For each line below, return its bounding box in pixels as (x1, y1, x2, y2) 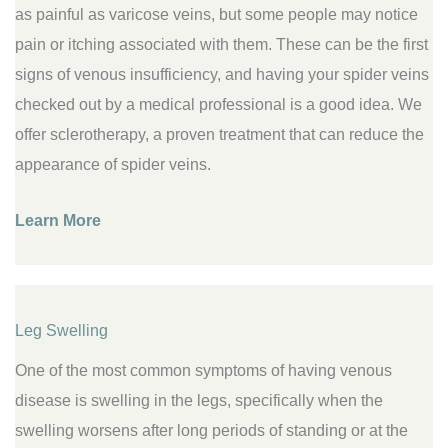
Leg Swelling (15, 320, 108, 339)
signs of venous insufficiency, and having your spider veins (15, 64, 429, 83)
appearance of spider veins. (15, 154, 211, 173)
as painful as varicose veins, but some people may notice (15, 4, 418, 23)
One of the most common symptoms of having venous (15, 360, 392, 379)
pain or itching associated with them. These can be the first (15, 34, 428, 53)
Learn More (15, 210, 101, 229)
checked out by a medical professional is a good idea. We (15, 94, 422, 113)
